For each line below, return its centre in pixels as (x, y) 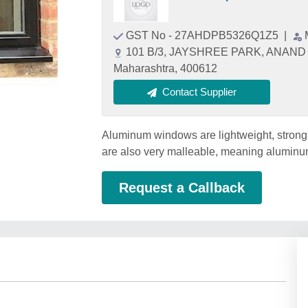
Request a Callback (182, 188)
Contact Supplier (199, 92)
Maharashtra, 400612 (165, 68)
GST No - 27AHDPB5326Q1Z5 (203, 35)
